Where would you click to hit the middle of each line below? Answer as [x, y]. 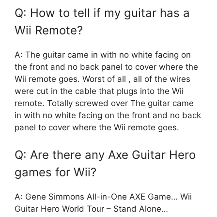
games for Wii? [55, 172]
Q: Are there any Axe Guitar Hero [105, 155]
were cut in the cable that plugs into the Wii [99, 91]
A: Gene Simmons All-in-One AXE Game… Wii [103, 196]
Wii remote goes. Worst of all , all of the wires [102, 79]
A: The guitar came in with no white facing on [103, 55]
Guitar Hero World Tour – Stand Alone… [91, 209]
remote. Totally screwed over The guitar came [104, 103]
